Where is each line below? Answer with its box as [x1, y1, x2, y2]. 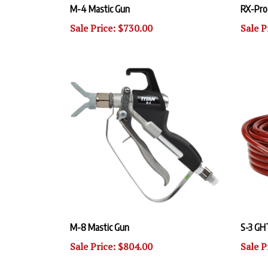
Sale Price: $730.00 [70, 11, 153, 24]
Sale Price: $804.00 [70, 229, 153, 242]
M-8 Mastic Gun [70, 211, 129, 223]
